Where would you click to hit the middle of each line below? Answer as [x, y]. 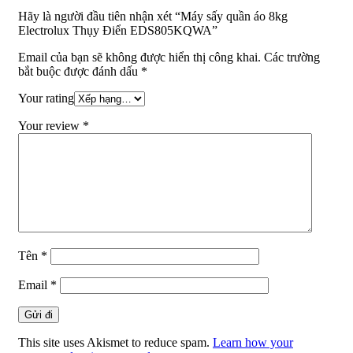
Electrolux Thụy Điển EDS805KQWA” [118, 31]
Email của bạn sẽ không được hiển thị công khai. [139, 58]
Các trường [292, 58]
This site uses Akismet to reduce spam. [115, 343]
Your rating [46, 98]
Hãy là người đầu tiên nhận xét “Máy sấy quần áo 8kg [153, 17]
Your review [50, 126]
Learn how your [253, 343]
